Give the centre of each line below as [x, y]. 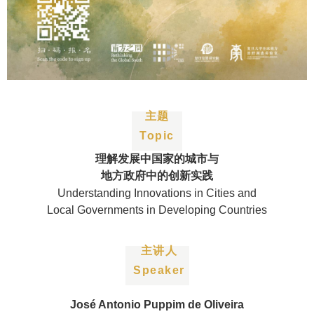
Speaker [157, 271]
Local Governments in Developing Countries [157, 210]
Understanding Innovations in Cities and [157, 193]
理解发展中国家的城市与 [157, 159]
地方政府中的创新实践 [157, 176]
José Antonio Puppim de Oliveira [157, 305]
